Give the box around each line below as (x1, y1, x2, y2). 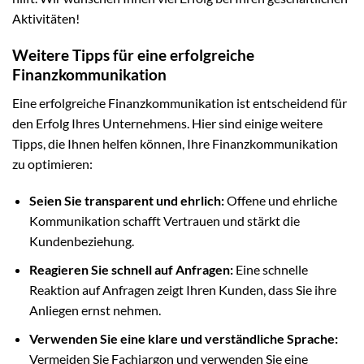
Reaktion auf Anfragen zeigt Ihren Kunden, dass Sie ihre (28, 282, 336, 298)
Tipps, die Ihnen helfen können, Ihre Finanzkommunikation (12, 135, 338, 151)
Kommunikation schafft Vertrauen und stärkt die (28, 213, 300, 229)
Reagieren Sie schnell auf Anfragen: (28, 262, 233, 278)
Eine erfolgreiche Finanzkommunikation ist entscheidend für (12, 94, 347, 110)
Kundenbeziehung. (28, 233, 134, 249)
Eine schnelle (232, 262, 308, 278)
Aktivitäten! (12, 11, 80, 27)
